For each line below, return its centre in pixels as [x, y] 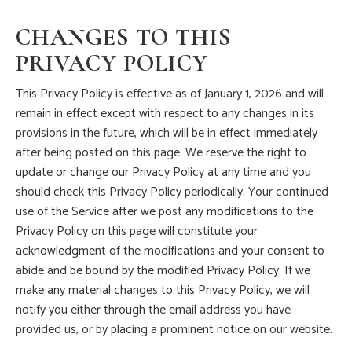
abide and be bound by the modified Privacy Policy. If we [163, 271]
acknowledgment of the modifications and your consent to [170, 251]
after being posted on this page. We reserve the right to [161, 153]
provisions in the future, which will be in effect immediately [167, 134]
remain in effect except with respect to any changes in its [165, 114]
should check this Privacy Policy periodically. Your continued [172, 192]
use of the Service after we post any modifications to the [165, 212]
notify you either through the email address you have [153, 310]
